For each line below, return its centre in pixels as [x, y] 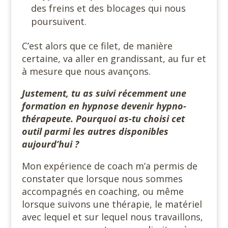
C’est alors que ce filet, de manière [97, 46]
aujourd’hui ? [50, 144]
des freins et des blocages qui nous [108, 8]
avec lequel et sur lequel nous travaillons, [112, 217]
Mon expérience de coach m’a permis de [109, 166]
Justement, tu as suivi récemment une [104, 93]
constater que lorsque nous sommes [102, 178]
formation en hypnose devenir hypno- [104, 106]
